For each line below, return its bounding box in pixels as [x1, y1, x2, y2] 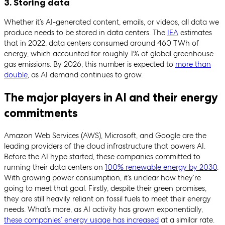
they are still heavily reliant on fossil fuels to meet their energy [4, 193, 211, 204]
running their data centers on [4, 162, 105, 172]
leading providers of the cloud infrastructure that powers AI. [4, 141, 205, 151]
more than [175, 59, 211, 70]
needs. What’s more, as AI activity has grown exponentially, [4, 204, 203, 214]
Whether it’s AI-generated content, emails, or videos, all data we [4, 17, 219, 28]
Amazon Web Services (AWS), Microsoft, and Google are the [4, 130, 206, 141]
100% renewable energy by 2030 [105, 162, 217, 172]
